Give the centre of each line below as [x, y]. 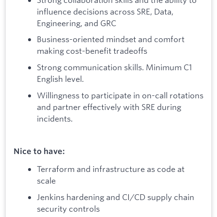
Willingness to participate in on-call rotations [120, 95]
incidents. [55, 118]
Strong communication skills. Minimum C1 [114, 67]
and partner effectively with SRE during [109, 107]
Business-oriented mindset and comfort [111, 39]
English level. [60, 79]
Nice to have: [39, 151]
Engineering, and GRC [77, 23]
